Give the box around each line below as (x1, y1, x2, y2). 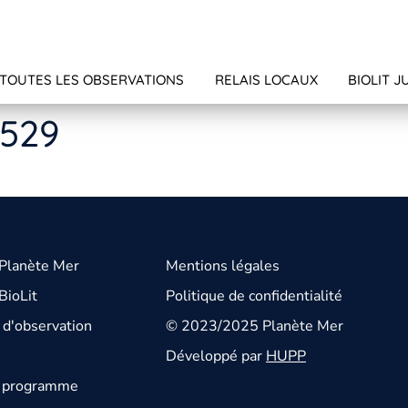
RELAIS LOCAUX (214, 71, 318, 89)
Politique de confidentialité (166, 286, 342, 307)
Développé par (166, 346, 266, 367)
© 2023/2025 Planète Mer (166, 316, 343, 337)
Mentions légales (166, 256, 280, 277)
